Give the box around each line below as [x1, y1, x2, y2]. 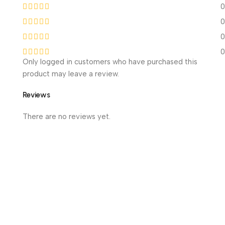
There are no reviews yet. [22, 111, 110, 121]
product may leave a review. [22, 69, 119, 78]
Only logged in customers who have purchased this [22, 57, 197, 66]
